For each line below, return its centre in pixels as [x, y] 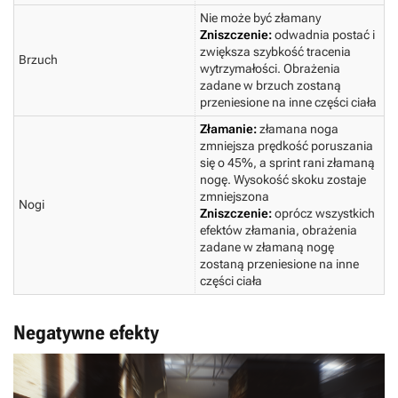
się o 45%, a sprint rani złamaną [287, 163]
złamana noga [299, 129]
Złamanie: [230, 129]
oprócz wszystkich [325, 214]
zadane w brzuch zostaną [271, 86]
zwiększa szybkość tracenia [275, 52]
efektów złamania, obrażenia [279, 231]
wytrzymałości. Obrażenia [270, 69]
